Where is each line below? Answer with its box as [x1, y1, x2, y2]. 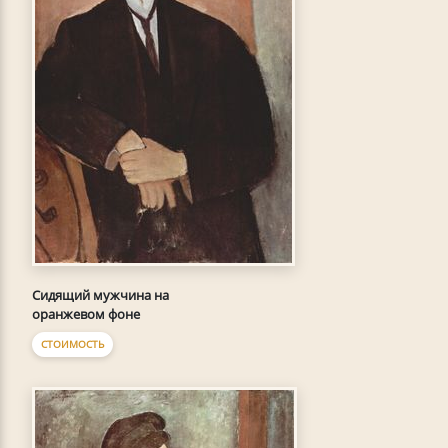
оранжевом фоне [32, 305, 140, 324]
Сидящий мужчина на [32, 286, 169, 305]
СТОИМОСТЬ [41, 337, 104, 352]
